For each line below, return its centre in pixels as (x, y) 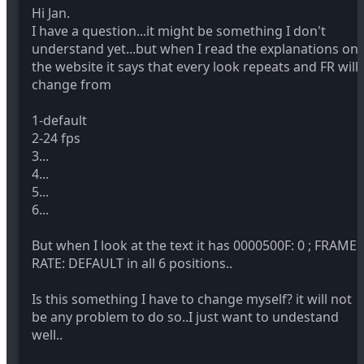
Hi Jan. (51, 13)
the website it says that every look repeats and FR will (195, 66)
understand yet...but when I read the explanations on (195, 48)
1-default (59, 120)
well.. (47, 334)
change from (71, 84)
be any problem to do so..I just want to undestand (185, 316)
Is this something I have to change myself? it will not (192, 299)
